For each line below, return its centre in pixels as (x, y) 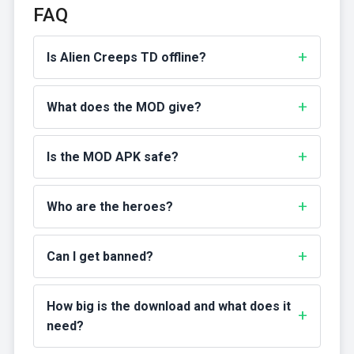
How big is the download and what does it (168, 306)
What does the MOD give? (124, 107)
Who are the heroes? (109, 206)
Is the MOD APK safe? (112, 156)
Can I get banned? (100, 256)
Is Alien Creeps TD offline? (126, 57)
